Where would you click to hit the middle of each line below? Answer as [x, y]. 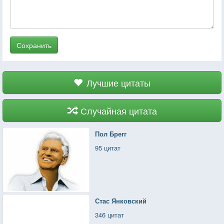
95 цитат [108, 147]
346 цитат [110, 214]
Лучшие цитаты [118, 82]
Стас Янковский [121, 200]
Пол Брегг [111, 133]
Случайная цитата [118, 110]
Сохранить [34, 45]
